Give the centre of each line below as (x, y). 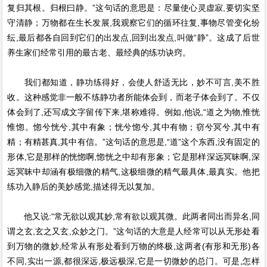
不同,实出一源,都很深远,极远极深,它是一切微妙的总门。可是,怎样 (133, 261)
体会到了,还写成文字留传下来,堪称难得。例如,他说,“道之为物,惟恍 (133, 112)
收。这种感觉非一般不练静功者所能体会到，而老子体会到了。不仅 (133, 97)
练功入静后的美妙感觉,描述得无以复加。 (84, 187)
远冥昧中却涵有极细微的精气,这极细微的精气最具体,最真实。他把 (133, 172)
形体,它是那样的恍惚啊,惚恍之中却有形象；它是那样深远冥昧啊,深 (133, 157)
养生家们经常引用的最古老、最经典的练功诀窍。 (99, 52)
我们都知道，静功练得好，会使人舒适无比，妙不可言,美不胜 (133, 82)
